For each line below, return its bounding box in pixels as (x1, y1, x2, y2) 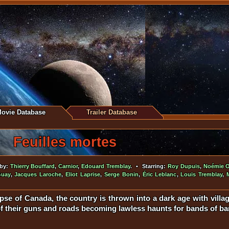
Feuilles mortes (13, 134, 117, 150)
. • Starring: (130, 163, 168, 169)
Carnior (58, 163, 78, 169)
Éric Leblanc (142, 171, 177, 177)
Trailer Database (86, 108, 137, 116)
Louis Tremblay (180, 171, 223, 177)
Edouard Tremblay (81, 163, 131, 169)
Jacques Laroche (14, 171, 62, 177)
